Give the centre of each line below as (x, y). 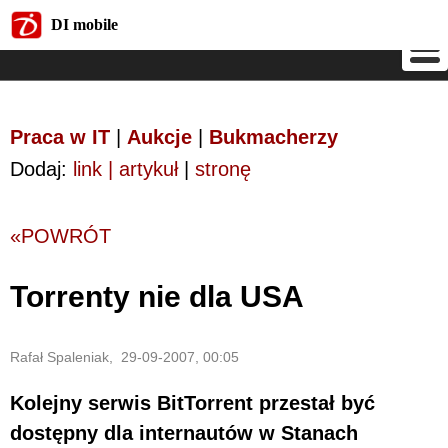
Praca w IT (60, 137)
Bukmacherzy (273, 137)
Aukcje (159, 137)
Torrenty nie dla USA (157, 296)
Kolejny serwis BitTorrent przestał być (192, 402)
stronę (223, 169)
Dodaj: (41, 169)
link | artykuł (125, 169)
